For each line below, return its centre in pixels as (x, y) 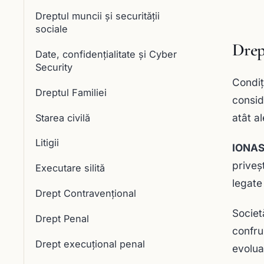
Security (54, 67)
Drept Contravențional (85, 194)
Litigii (47, 143)
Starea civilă (62, 118)
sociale (51, 29)
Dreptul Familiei (71, 92)
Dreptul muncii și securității (97, 16)
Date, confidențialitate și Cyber (106, 55)
